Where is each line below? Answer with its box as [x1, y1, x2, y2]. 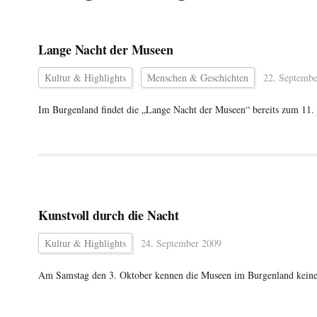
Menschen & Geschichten [146, 71, 248, 84]
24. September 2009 [140, 236, 221, 250]
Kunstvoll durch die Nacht [38, 206, 179, 224]
